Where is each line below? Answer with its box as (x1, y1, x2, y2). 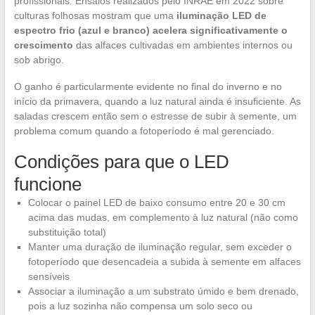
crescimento (13, 39, 73, 51)
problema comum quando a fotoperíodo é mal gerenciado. (13, 124, 274, 136)
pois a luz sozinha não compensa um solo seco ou (27, 300, 252, 311)
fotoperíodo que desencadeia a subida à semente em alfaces (27, 255, 301, 267)
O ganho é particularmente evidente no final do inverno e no (13, 80, 282, 92)
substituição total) (27, 226, 106, 238)
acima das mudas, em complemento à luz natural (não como (27, 211, 298, 223)
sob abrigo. (13, 53, 64, 65)
